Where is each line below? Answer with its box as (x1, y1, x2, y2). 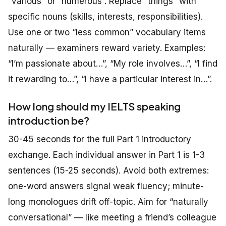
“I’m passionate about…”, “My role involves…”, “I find (8, 59, 217, 69)
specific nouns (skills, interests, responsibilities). (8, 12, 203, 22)
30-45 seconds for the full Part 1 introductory (8, 134, 191, 145)
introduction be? (8, 114, 89, 127)
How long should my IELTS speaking (8, 100, 181, 113)
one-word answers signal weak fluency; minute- (8, 181, 204, 192)
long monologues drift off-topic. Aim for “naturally (8, 197, 208, 207)
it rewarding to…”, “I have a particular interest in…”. (8, 74, 212, 85)
